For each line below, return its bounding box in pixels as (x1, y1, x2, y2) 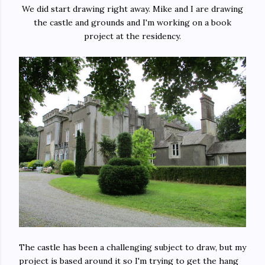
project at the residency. (84, 30, 181, 41)
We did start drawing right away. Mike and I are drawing (22, 3, 243, 14)
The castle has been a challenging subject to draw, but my (19, 241, 246, 253)
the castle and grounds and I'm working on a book (34, 17, 231, 28)
